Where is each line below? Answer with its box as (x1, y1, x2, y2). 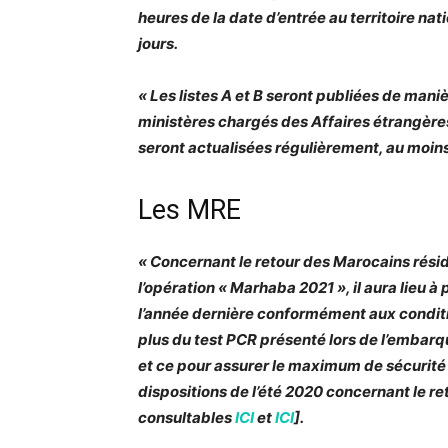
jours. (138, 34, 178, 53)
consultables (138, 408, 235, 427)
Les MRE (138, 194, 241, 226)
